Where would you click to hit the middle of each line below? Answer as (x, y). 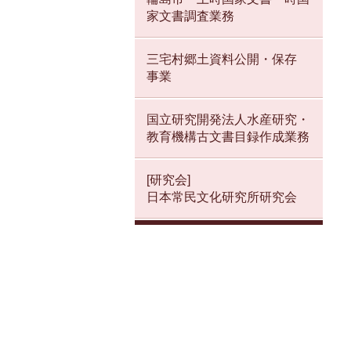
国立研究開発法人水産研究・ (228, 120)
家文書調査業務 (190, 16)
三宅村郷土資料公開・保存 (222, 60)
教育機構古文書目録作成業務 (228, 137)
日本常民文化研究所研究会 (222, 197)
